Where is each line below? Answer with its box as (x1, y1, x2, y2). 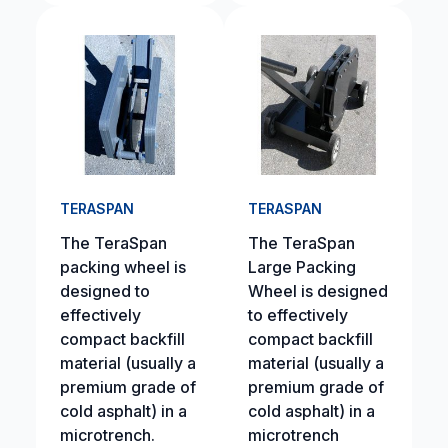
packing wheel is (59, 257, 186, 277)
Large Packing (248, 257, 356, 277)
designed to (59, 281, 150, 301)
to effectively (248, 305, 348, 325)
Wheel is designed (248, 281, 388, 301)
